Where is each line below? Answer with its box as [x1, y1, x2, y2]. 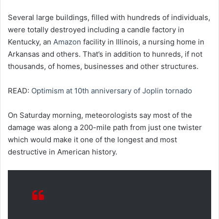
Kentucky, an [8, 37, 53, 47]
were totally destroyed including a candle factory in [8, 25, 184, 35]
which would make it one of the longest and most [8, 135, 177, 145]
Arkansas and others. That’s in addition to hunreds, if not [8, 49, 202, 59]
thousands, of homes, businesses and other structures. [8, 62, 198, 71]
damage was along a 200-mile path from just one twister [8, 123, 202, 132]
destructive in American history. [8, 147, 117, 157]
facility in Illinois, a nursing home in [81, 37, 204, 47]
